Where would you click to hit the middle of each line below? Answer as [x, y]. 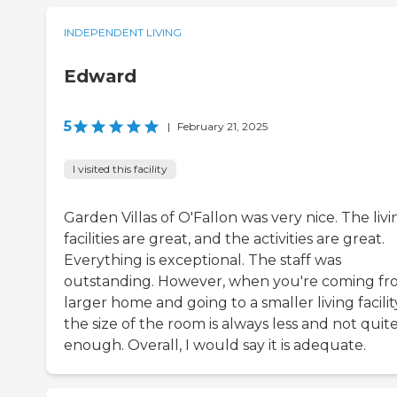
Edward [100, 77]
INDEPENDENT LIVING [123, 33]
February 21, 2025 [222, 127]
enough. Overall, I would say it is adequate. [215, 346]
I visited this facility [120, 169]
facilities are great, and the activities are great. [224, 239]
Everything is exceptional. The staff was [202, 261]
